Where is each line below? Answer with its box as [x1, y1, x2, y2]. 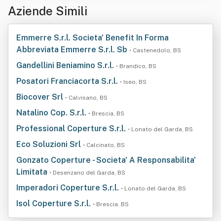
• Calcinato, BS [83, 142, 125, 148]
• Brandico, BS [116, 63, 156, 70]
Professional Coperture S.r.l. [16, 124, 128, 133]
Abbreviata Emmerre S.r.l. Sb [16, 45, 129, 54]
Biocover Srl [16, 92, 65, 102]
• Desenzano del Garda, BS [49, 169, 125, 176]
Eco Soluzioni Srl [16, 140, 83, 149]
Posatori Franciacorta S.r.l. [16, 76, 120, 86]
